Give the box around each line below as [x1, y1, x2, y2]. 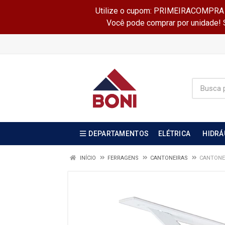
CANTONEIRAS [150, 155, 188, 161]
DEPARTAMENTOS [88, 130, 149, 138]
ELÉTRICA [158, 130, 191, 138]
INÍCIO [78, 155, 96, 161]
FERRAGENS [107, 155, 139, 161]
